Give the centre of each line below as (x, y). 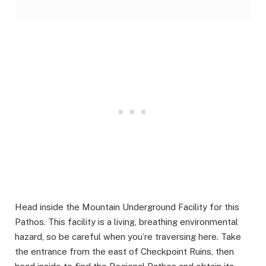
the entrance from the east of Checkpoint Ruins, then (124, 251)
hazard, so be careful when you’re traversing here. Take (128, 236)
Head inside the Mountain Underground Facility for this (127, 207)
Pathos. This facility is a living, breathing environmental (126, 221)
